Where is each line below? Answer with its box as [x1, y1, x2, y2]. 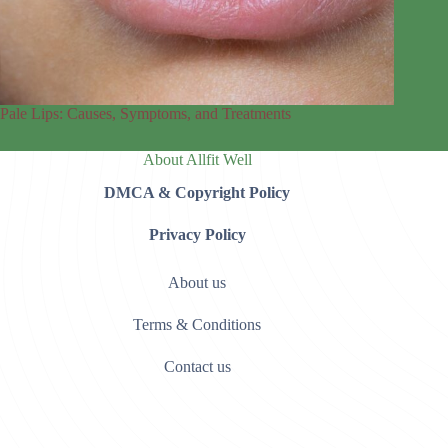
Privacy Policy [148, 226, 246, 244]
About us [168, 274, 227, 292]
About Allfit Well [142, 151, 252, 169]
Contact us [163, 358, 231, 376]
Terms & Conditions [133, 316, 262, 334]
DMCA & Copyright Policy [104, 184, 291, 202]
